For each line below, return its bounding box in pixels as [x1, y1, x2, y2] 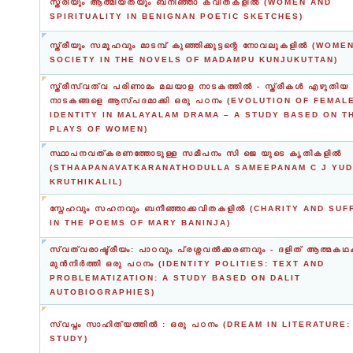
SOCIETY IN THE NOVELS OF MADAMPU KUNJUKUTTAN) [50, 55, 338, 64]
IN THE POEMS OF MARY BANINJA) [50, 218, 231, 227]
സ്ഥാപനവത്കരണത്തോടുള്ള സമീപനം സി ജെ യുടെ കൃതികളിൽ [50, 149, 342, 158]
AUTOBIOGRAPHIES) [50, 288, 155, 296]
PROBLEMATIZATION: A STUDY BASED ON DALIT [50, 273, 301, 282]
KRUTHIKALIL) [50, 177, 123, 186]
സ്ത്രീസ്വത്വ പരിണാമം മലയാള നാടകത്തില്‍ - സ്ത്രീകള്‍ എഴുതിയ [50, 82, 349, 91]
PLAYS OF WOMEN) [50, 124, 148, 133]
